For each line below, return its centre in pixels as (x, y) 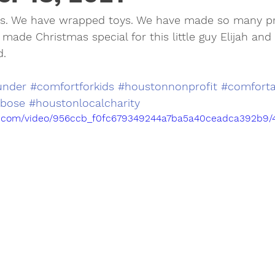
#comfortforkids (72, 86)
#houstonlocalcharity (84, 103)
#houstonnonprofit (168, 86)
